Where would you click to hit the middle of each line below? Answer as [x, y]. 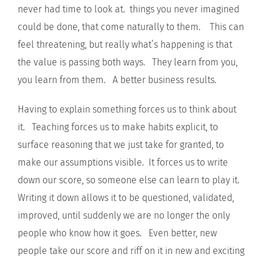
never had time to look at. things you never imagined [128, 9]
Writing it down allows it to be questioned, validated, [126, 198]
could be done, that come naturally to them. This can [131, 27]
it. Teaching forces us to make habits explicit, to [118, 127]
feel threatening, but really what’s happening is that [125, 44]
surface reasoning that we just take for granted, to [121, 145]
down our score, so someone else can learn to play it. [131, 180]
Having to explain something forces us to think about [127, 109]
